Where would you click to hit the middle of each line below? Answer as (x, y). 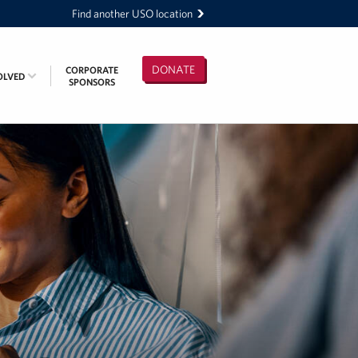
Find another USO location (132, 14)
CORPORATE (92, 70)
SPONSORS (92, 82)
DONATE (173, 70)
